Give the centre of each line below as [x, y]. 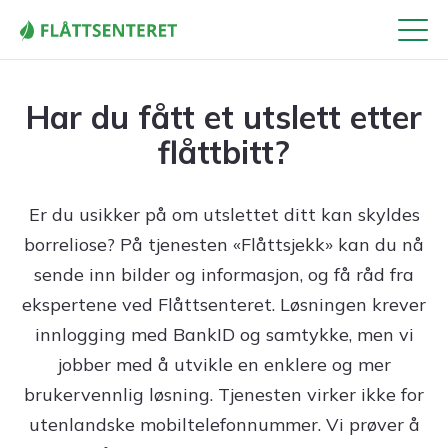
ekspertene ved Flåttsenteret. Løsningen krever [224, 304]
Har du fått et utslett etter [224, 117]
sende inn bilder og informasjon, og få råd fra [224, 274]
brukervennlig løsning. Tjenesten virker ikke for [224, 394]
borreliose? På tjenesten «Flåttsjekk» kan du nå [224, 244]
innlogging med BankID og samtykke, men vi [224, 334]
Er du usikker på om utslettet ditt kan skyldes [224, 214]
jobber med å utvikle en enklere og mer [224, 364]
